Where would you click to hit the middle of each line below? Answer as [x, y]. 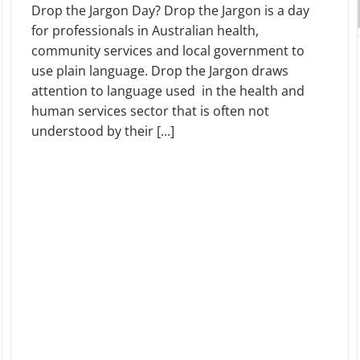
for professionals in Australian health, [145, 30]
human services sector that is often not [150, 110]
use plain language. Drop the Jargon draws [160, 70]
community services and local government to [168, 50]
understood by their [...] [103, 131]
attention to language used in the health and [168, 90]
